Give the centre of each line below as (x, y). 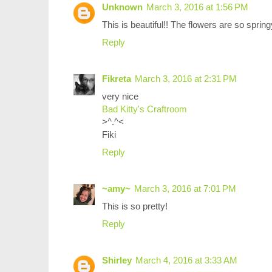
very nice (120, 96)
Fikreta (117, 78)
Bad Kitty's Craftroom (144, 109)
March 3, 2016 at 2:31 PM (186, 78)
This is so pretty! (135, 206)
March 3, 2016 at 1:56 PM (197, 7)
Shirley (117, 260)
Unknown (122, 7)
